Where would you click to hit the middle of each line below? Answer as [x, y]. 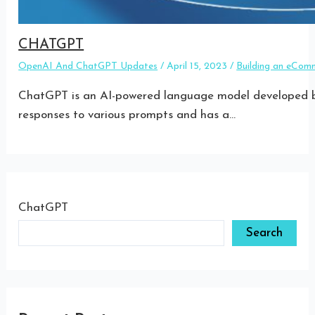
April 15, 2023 [199, 66]
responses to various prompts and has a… [127, 115]
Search [264, 233]
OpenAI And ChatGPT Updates [88, 66]
